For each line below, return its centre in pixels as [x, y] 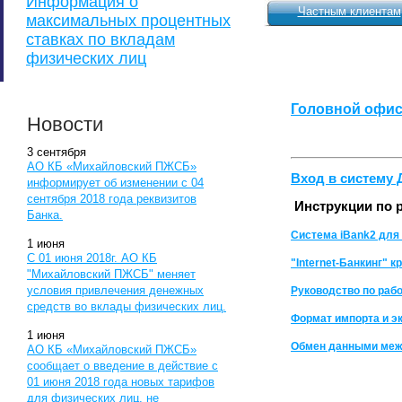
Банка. [45, 215]
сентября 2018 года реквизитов [112, 199]
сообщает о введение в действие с [122, 366]
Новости [65, 124]
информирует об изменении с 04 [115, 183]
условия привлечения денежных [115, 290]
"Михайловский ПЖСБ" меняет [111, 274]
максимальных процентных [128, 21]
